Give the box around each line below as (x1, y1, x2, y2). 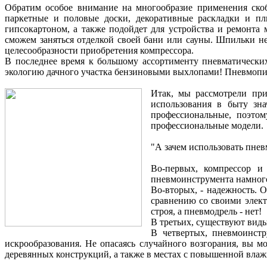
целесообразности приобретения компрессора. (5, 45, 194, 55)
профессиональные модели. (151, 120, 263, 131)
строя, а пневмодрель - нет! (151, 206, 262, 216)
